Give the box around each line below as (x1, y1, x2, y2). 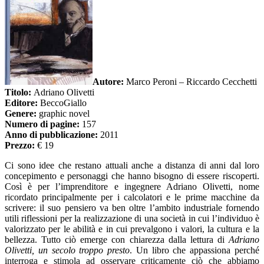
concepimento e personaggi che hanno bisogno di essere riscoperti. (5, 171, 259, 181)
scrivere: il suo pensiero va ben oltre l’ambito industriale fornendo (5, 203, 259, 213)
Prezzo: (5, 140, 35, 151)
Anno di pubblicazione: (5, 130, 100, 140)
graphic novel (37, 108, 90, 119)
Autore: (93, 77, 124, 87)
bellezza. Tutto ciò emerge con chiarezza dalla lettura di (5, 235, 229, 245)
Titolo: (5, 87, 31, 98)
